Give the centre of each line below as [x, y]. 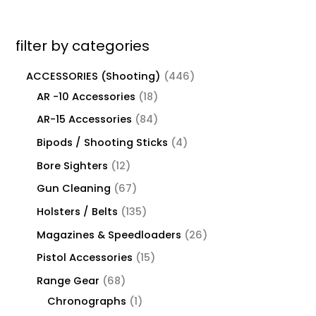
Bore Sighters [73, 165]
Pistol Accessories [85, 258]
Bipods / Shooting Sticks [103, 143]
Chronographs [87, 301]
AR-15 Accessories [85, 120]
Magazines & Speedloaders [109, 235]
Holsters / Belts [78, 212]
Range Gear [68, 280]
